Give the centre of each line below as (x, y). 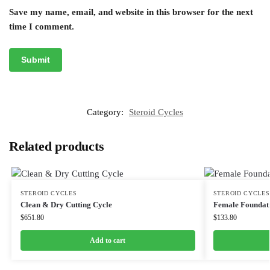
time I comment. (42, 26)
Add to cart (108, 240)
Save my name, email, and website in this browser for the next (131, 12)
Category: (106, 112)
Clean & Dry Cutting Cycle (66, 204)
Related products (57, 146)
